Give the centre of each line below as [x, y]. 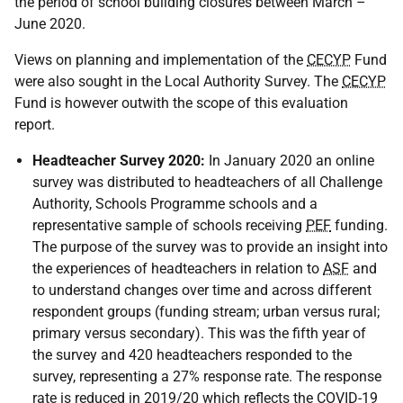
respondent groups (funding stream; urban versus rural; [206, 312]
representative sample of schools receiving [169, 226]
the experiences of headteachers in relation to [178, 269]
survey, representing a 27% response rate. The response [207, 377]
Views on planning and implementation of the [161, 60]
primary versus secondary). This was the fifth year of [199, 334]
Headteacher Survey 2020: [119, 161]
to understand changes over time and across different [202, 291]
